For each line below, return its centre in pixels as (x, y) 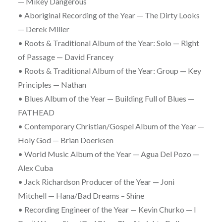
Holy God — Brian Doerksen (65, 140)
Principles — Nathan (52, 85)
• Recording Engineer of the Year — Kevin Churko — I (107, 210)
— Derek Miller (43, 29)
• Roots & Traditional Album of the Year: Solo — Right (108, 43)
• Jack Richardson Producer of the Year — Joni (96, 182)
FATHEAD (36, 112)
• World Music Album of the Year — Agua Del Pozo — (108, 154)
